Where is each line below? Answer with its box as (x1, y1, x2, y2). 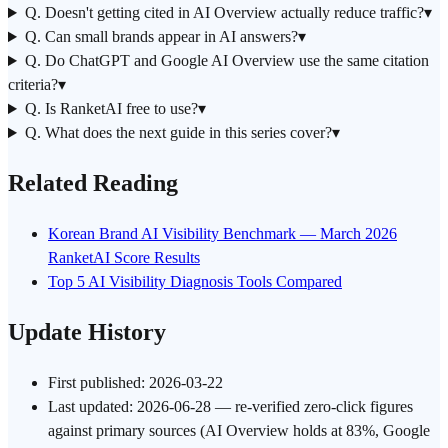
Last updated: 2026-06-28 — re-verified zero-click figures (48, 397, 413, 415)
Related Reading (8, 170, 178, 197)
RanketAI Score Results (48, 248, 200, 266)
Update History (8, 318, 166, 345)
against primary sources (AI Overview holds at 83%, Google (48, 421, 430, 439)
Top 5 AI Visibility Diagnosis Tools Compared (48, 272, 342, 290)
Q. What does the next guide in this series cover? (24, 124, 332, 142)
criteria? (8, 76, 58, 94)
